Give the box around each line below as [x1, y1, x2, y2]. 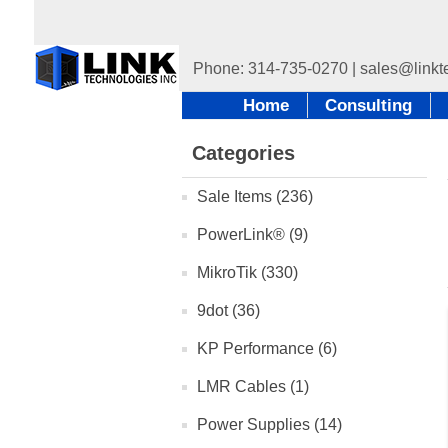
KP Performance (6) [197, 340, 337, 357]
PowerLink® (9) [197, 226, 308, 243]
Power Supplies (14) [197, 416, 342, 433]
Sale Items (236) [197, 188, 313, 205]
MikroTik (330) [197, 264, 298, 281]
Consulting [325, 96, 412, 115]
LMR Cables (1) [197, 378, 309, 395]
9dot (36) [197, 302, 260, 319]
